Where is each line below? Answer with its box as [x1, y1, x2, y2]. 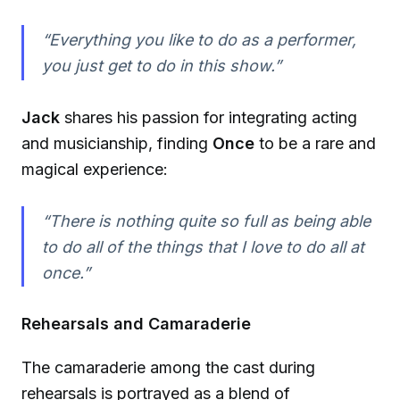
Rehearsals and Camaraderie [21, 314, 251, 334]
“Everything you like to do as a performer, [41, 30, 356, 50]
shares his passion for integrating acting [60, 107, 357, 127]
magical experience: [21, 159, 168, 179]
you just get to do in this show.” [41, 56, 281, 76]
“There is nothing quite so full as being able [41, 211, 371, 230]
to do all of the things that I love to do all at [41, 237, 364, 256]
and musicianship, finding [21, 133, 212, 153]
